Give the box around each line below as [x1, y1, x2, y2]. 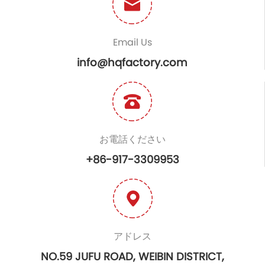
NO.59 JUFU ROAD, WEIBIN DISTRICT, [41, 248, 224, 264]
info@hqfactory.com [77, 54, 188, 70]
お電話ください [99, 132, 166, 146]
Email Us [112, 35, 152, 49]
